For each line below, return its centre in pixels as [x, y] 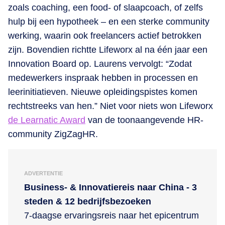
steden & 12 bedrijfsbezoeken [88, 202]
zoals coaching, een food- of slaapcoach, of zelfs [105, 8]
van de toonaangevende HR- [144, 120]
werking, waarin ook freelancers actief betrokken [105, 36]
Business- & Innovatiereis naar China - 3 [110, 188]
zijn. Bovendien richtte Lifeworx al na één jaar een [108, 50]
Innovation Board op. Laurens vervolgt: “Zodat [100, 64]
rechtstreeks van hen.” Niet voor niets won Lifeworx [110, 106]
